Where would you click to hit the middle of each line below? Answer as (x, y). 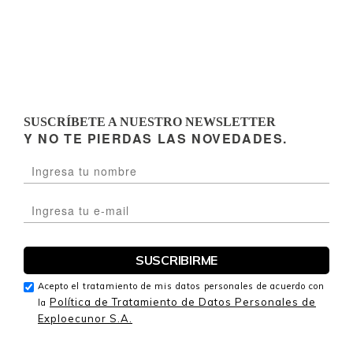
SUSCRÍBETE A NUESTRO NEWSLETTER (150, 121)
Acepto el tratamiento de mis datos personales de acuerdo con (181, 286)
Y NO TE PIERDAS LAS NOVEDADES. (156, 138)
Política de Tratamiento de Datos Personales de (183, 301)
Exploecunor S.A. (85, 318)
